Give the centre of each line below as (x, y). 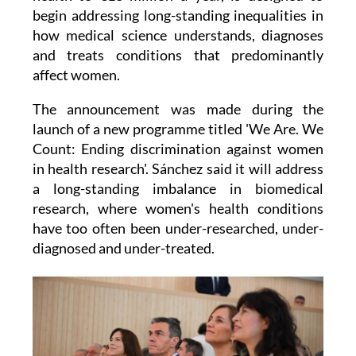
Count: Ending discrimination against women (178, 149)
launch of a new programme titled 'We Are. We (178, 129)
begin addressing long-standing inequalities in (178, 15)
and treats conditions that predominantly (178, 55)
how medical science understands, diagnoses (178, 35)
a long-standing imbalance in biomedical (178, 189)
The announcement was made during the (178, 109)
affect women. (76, 75)
